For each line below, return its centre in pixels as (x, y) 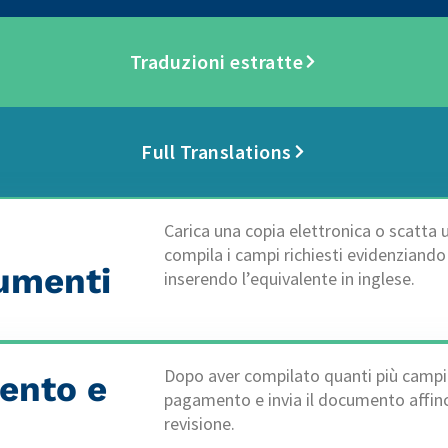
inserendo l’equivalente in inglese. (289, 278)
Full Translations (216, 151)
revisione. (199, 424)
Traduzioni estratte (216, 61)
